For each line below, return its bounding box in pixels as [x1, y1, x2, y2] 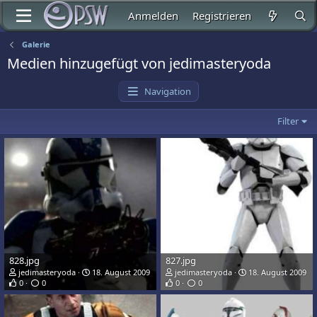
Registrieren [192, 8, 252, 23]
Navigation [144, 85, 192, 98]
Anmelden [128, 8, 179, 23]
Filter [277, 115, 299, 127]
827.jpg [166, 254, 196, 267]
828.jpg [9, 254, 40, 267]
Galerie [21, 39, 50, 50]
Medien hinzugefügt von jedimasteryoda [7, 54, 271, 73]
